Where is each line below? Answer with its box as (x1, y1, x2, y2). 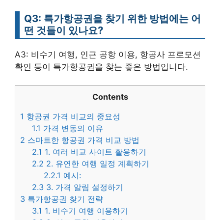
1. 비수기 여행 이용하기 (42, 206, 129, 216)
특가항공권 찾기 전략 (25, 194, 103, 204)
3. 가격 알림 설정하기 (44, 182, 124, 192)
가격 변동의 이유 (41, 123, 104, 134)
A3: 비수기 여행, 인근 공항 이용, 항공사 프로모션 (15, 49, 201, 59)
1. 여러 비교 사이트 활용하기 (42, 147, 147, 157)
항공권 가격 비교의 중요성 (24, 111, 120, 122)
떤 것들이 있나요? (24, 24, 103, 36)
